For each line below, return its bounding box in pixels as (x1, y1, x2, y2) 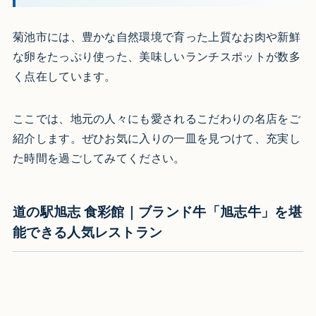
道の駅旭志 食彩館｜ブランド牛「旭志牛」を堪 (12, 204, 303, 220)
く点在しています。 (12, 68, 116, 83)
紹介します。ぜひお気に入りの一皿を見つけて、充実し (12, 130, 300, 145)
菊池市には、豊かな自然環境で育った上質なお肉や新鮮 (12, 29, 300, 44)
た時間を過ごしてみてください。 (12, 150, 186, 165)
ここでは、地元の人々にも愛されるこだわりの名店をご (12, 111, 300, 126)
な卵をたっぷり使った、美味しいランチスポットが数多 (12, 49, 300, 63)
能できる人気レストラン (12, 224, 163, 241)
